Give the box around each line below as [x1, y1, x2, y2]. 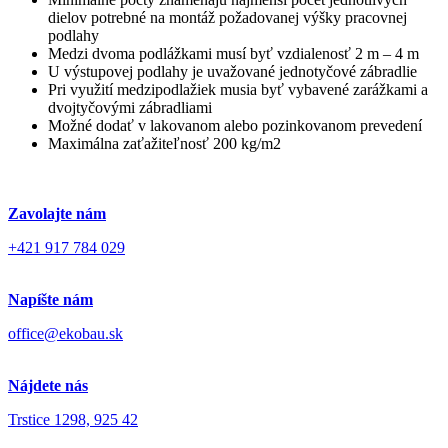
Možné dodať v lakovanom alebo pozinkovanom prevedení [48, 117, 422, 135]
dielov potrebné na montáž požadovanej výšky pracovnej [48, 9, 407, 27]
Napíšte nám [8, 291, 93, 309]
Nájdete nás [8, 377, 88, 395]
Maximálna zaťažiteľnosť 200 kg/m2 [48, 135, 281, 153]
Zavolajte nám [8, 205, 106, 223]
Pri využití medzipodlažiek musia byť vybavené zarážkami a [48, 81, 428, 99]
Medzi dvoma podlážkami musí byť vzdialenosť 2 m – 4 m [48, 45, 419, 63]
